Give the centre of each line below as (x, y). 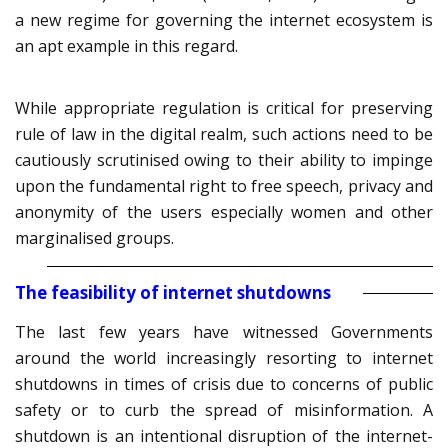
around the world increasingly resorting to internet (224, 358)
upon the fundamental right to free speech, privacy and (224, 186)
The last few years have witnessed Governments (224, 332)
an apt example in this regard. (126, 46)
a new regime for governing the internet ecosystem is (224, 20)
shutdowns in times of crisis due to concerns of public (224, 384)
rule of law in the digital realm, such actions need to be (224, 134)
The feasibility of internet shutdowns (173, 293)
